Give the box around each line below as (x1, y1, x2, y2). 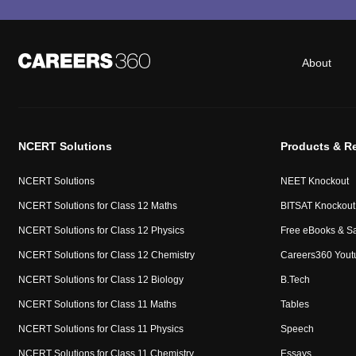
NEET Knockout (280, 176, 349, 188)
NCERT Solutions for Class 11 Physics (17, 323, 184, 335)
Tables (280, 299, 309, 311)
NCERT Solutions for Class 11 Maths (17, 299, 176, 311)
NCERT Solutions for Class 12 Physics (17, 225, 184, 237)
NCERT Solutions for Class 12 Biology (17, 274, 184, 286)
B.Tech (280, 274, 310, 286)
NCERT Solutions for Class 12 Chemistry (17, 250, 195, 261)
